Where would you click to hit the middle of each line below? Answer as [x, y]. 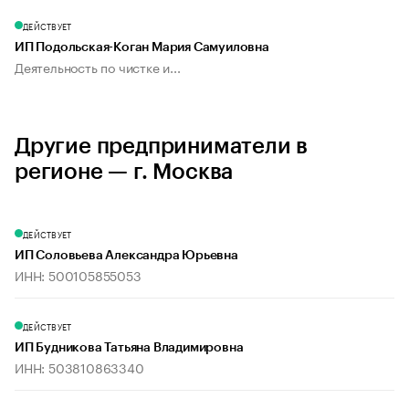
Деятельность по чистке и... [98, 67]
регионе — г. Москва [124, 172]
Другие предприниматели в [162, 147]
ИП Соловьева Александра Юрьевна [126, 256]
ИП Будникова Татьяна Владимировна [129, 348]
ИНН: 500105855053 [78, 275]
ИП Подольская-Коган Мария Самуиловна [142, 48]
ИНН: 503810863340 [79, 367]
